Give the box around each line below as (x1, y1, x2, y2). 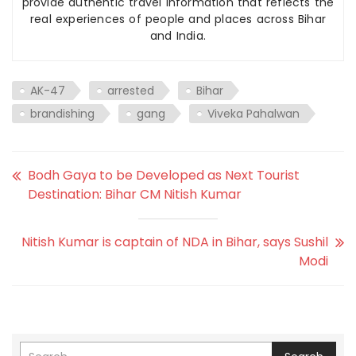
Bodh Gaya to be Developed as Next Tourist (28, 165, 300, 184)
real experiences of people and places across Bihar (29, 10, 326, 27)
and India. (150, 27, 206, 44)
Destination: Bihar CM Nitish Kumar (28, 184, 242, 203)
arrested (107, 82, 154, 99)
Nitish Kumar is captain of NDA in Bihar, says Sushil (21, 232, 328, 251)
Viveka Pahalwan (207, 105, 300, 122)
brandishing (30, 105, 95, 122)
